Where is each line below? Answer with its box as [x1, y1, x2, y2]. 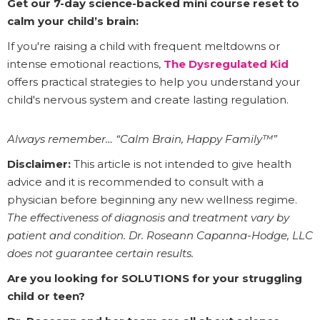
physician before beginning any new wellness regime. [7, 192, 297, 206]
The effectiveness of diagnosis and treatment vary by [7, 210, 289, 224]
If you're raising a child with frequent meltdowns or [7, 39, 280, 53]
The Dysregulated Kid [164, 56, 289, 71]
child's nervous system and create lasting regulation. [7, 92, 289, 106]
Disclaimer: [7, 156, 71, 171]
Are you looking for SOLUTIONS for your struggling [7, 271, 302, 285]
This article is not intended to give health [71, 156, 291, 171]
